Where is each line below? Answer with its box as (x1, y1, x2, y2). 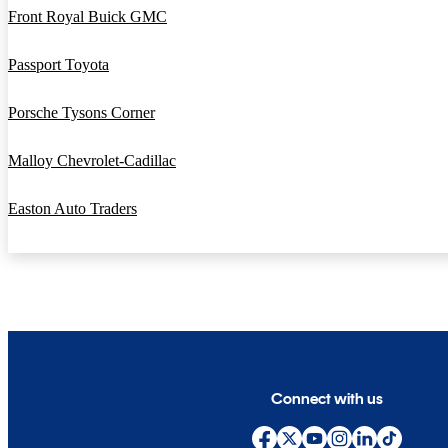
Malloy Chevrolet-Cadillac (8, 152, 176, 170)
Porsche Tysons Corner (8, 104, 155, 122)
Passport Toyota (8, 56, 109, 74)
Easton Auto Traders (8, 200, 137, 218)
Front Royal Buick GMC (8, 8, 167, 26)
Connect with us (271, 388, 384, 408)
